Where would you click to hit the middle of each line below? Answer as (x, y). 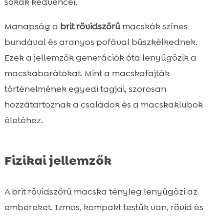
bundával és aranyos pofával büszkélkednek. (101, 42)
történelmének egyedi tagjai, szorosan (85, 89)
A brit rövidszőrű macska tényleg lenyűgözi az (101, 191)
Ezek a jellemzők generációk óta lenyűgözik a (100, 57)
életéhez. (23, 120)
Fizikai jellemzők (58, 160)
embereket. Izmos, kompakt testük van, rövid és (104, 207)
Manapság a (32, 26)
